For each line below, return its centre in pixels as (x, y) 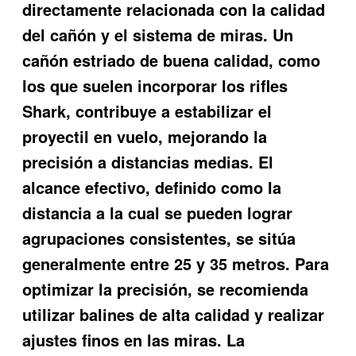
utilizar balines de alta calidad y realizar (174, 315)
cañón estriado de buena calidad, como (172, 60)
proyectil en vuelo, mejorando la (145, 137)
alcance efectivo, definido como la (152, 188)
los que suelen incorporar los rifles (155, 86)
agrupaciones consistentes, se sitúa (159, 238)
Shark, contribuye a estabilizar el (147, 111)
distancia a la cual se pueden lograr (158, 213)
